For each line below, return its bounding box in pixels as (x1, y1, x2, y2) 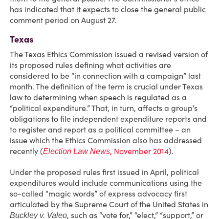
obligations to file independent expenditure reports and (10, 114, 207, 124)
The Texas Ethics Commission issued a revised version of (10, 49, 208, 59)
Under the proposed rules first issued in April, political (10, 167, 199, 177)
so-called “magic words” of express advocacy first (10, 189, 187, 198)
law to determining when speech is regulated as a (10, 92, 187, 102)
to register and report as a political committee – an (10, 125, 191, 134)
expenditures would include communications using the (10, 178, 202, 188)
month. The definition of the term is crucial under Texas (10, 82, 203, 91)
